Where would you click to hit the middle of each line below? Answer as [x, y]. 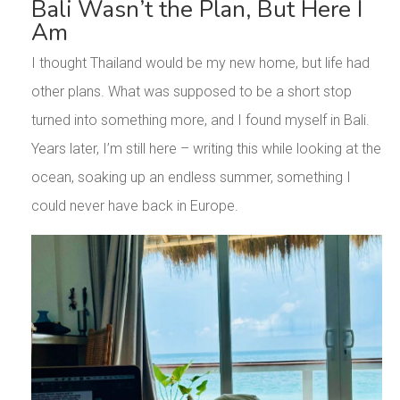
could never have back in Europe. [134, 206]
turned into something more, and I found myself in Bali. [200, 121]
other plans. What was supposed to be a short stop [191, 92]
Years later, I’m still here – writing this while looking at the [206, 149]
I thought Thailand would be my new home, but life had [200, 63]
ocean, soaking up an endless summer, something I [191, 178]
